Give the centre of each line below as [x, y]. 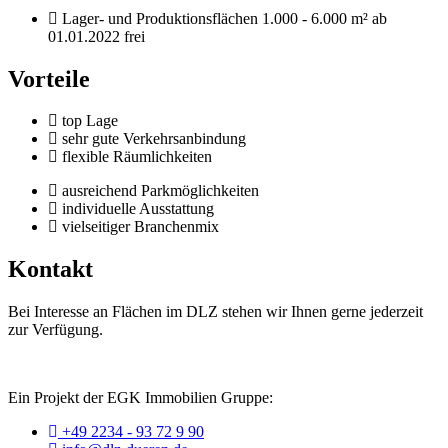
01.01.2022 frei [96, 36]
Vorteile [49, 78]
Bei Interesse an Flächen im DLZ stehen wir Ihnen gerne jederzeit [215, 312]
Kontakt [50, 269]
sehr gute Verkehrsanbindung [154, 139]
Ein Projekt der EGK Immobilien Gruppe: [140, 398]
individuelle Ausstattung [138, 209]
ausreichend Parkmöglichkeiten [160, 191]
